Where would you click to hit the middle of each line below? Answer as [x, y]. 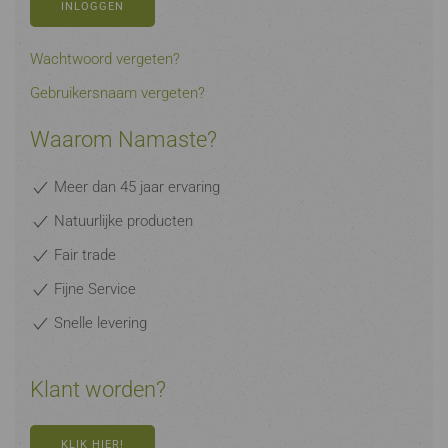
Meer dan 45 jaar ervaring [135, 187]
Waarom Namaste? [123, 139]
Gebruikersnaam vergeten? [117, 93]
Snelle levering [98, 323]
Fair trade [83, 255]
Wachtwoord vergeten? [105, 59]
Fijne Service [93, 289]
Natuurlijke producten [121, 221]
